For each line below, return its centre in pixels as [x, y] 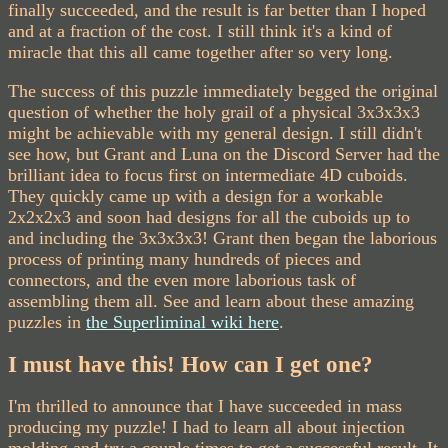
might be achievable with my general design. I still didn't [215, 132]
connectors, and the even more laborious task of [182, 279]
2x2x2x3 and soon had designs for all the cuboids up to [209, 216]
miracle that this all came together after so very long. [200, 51]
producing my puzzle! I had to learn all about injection [206, 426]
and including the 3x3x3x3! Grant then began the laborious [222, 237]
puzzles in [47, 321]
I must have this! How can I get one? [190, 363]
